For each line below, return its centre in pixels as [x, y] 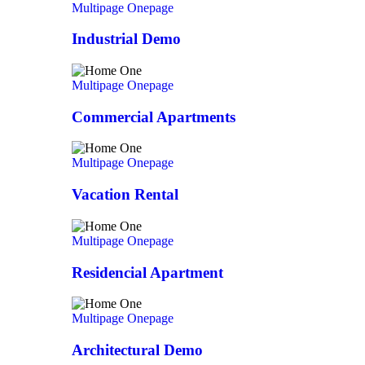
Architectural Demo [137, 350]
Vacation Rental [125, 195]
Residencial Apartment [147, 272]
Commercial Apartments [154, 117]
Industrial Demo [126, 39]
